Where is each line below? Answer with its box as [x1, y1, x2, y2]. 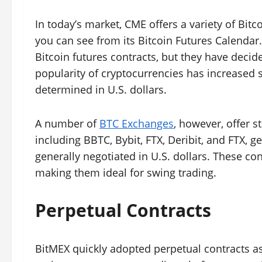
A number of [35, 116, 99, 130]
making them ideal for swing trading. [35, 166, 219, 180]
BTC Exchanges [99, 116, 174, 130]
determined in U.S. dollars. [35, 82, 167, 96]
